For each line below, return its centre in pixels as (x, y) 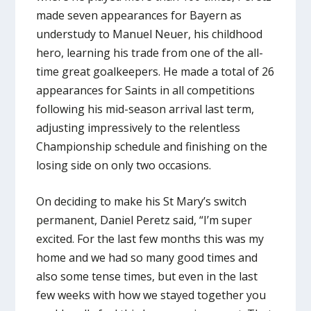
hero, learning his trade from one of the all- (150, 52)
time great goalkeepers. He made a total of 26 (155, 71)
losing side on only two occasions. (124, 165)
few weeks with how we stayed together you (151, 295)
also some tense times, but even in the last (147, 277)
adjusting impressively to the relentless (138, 127)
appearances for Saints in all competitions (146, 90)
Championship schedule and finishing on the (152, 146)
